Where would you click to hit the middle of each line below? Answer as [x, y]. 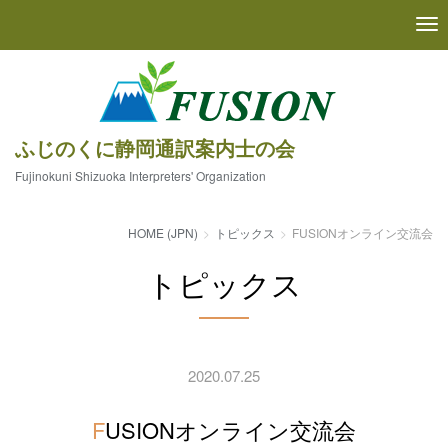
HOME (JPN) [163, 232]
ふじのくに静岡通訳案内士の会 [155, 147]
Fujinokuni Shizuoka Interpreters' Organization [140, 175]
